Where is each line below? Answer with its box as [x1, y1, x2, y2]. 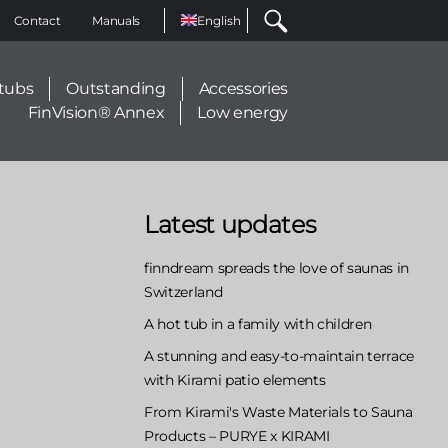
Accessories [198, 78, 288, 98]
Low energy [197, 102, 288, 122]
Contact [13, 13, 61, 28]
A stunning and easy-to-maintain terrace [144, 346, 415, 365]
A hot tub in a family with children [144, 314, 372, 333]
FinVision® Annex [27, 102, 165, 122]
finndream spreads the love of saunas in [144, 258, 410, 277]
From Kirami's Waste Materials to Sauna [144, 402, 413, 421]
